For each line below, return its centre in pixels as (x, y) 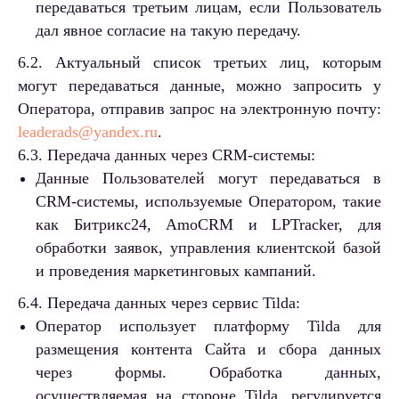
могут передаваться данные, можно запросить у (199, 86)
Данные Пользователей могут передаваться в (208, 179)
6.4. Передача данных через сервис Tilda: (159, 303)
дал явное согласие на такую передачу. (168, 31)
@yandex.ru (118, 132)
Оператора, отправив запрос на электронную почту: (199, 109)
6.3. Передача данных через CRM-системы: (167, 155)
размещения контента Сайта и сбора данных (208, 350)
